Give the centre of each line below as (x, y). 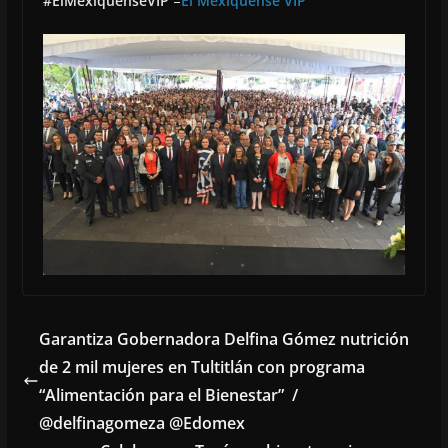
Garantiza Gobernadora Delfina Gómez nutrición (223, 338)
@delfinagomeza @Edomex (141, 422)
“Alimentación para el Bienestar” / (168, 394)
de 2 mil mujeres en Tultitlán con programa (201, 366)
